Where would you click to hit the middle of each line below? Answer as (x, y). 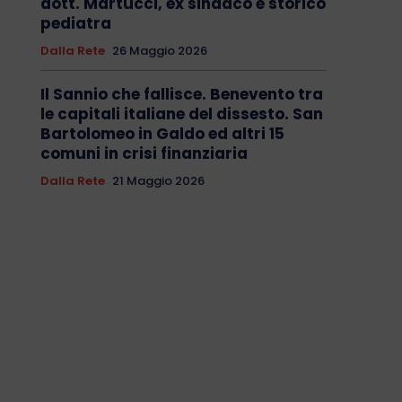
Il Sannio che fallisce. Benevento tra (181, 95)
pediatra (75, 24)
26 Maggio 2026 (159, 51)
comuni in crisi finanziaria (144, 154)
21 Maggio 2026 (158, 181)
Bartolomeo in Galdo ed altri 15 (162, 134)
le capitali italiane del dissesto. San (181, 114)
